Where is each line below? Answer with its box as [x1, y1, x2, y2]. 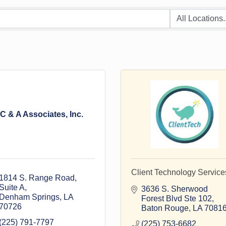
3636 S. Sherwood [141, 185, 208, 193]
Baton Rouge [141, 204, 189, 212]
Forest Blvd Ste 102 [141, 194, 212, 203]
